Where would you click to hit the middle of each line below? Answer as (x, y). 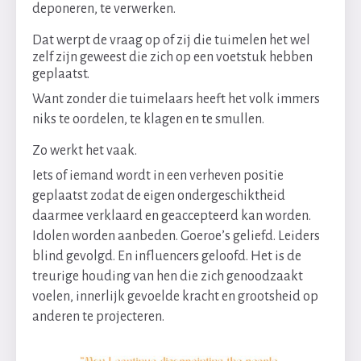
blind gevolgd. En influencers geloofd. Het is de (167, 256)
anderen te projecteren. (98, 317)
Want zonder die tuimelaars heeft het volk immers (176, 99)
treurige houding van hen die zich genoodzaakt (168, 276)
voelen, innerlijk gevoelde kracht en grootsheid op (175, 297)
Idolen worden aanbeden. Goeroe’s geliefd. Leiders (176, 236)
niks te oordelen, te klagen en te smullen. (148, 119)
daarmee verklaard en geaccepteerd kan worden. (172, 216)
